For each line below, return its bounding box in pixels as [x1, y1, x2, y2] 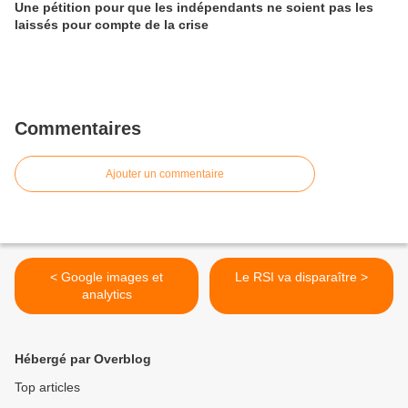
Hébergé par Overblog [15, 352, 151, 367]
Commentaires [15, 118, 141, 139]
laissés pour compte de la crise [15, 17, 209, 33]
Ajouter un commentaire [106, 168, 224, 181]
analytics [81, 287, 132, 302]
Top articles [15, 380, 80, 395]
